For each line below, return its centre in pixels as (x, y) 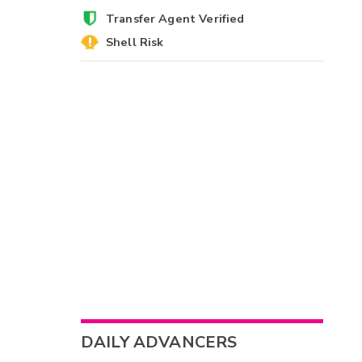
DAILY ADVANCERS (159, 343)
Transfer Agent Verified (175, 18)
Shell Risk (135, 42)
